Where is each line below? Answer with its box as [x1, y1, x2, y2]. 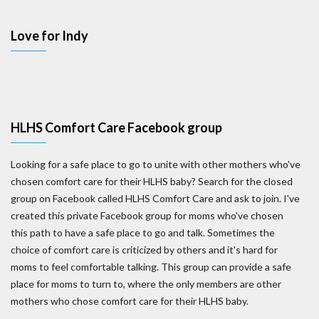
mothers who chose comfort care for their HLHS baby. [11, 295, 249, 307]
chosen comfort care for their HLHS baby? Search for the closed [11, 175, 293, 187]
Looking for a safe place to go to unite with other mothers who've [11, 158, 300, 170]
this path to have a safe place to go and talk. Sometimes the [11, 226, 275, 239]
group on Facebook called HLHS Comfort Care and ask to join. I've [11, 192, 300, 204]
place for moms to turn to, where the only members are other [11, 278, 281, 290]
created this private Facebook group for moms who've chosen [11, 209, 283, 221]
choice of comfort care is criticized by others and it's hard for [11, 244, 278, 256]
